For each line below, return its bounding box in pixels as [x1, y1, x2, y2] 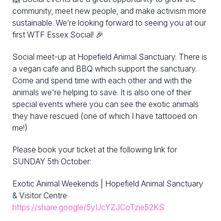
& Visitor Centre [12, 190, 67, 201]
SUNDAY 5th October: [12, 156, 91, 167]
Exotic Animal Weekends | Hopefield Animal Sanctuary [12, 179, 203, 189]
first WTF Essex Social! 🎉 [12, 29, 104, 39]
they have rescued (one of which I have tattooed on [12, 110, 197, 121]
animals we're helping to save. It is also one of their [12, 87, 191, 97]
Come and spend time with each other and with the [12, 75, 192, 85]
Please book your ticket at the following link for [12, 145, 177, 155]
